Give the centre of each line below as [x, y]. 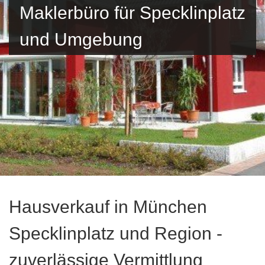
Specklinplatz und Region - [116, 233]
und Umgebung [81, 39]
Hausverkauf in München [108, 207]
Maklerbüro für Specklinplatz [132, 13]
